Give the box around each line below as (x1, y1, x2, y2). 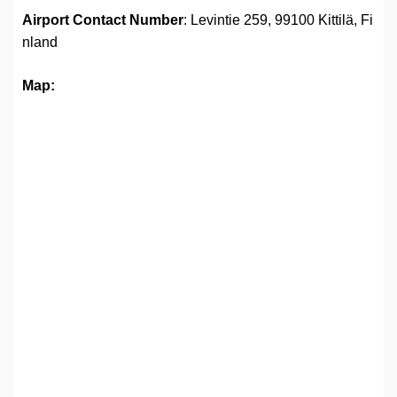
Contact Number (73, 12, 183, 28)
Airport (22, 12, 69, 28)
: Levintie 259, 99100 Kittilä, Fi (183, 12, 373, 28)
